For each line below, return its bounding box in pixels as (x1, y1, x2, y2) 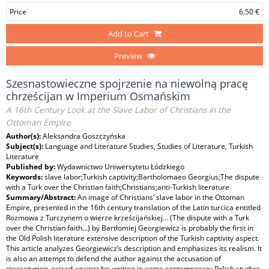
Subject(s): (6, 141, 45, 151)
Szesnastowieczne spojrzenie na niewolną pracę (6, 76, 248, 91)
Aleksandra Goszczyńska (43, 131, 125, 141)
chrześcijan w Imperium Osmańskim (6, 89, 190, 103)
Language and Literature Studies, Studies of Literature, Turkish (45, 141, 253, 151)
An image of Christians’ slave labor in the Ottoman (77, 192, 244, 202)
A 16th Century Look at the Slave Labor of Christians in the (6, 104, 231, 115)
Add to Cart (107, 28, 149, 39)
